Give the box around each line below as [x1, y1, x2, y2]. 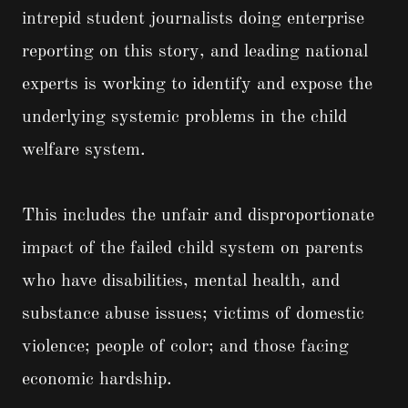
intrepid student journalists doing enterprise [22, 10, 364, 29]
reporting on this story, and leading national [22, 43, 368, 62]
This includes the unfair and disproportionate [22, 207, 374, 226]
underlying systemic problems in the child [22, 108, 347, 127]
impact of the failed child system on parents [22, 240, 363, 259]
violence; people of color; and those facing [22, 338, 349, 357]
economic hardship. [22, 371, 178, 390]
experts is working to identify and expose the [22, 76, 372, 95]
